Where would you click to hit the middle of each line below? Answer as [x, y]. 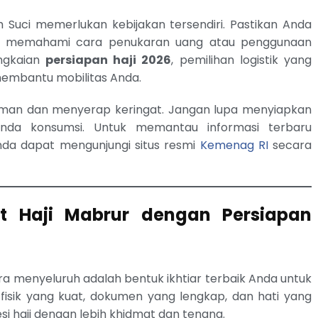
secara [290, 145]
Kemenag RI [234, 145]
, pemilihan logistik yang [242, 60]
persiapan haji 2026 [109, 60]
